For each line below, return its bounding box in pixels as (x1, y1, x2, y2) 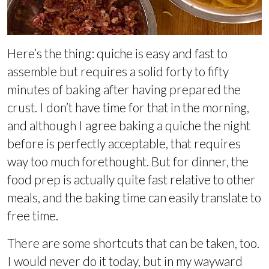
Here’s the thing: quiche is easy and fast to (7, 46, 228, 61)
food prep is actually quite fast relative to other (7, 172, 256, 187)
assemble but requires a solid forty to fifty (7, 64, 229, 79)
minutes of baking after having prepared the (7, 82, 241, 97)
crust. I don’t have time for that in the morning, (7, 100, 249, 115)
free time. (7, 208, 58, 223)
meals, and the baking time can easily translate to (7, 190, 261, 205)
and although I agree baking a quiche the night (7, 118, 250, 133)
